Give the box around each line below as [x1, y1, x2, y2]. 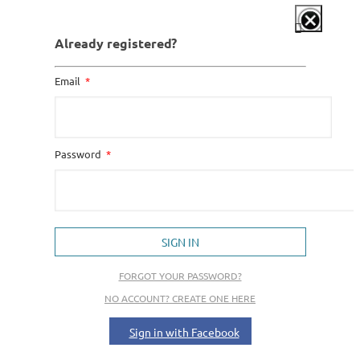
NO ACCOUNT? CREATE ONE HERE [104, 292, 256, 305]
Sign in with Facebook [129, 325, 239, 340]
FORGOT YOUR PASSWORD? [118, 269, 242, 283]
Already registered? [54, 34, 177, 51]
